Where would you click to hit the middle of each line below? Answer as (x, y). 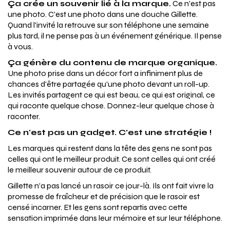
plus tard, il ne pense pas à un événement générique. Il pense (115, 36)
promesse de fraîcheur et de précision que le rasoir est (104, 197)
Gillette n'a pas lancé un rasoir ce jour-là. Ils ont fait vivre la (111, 186)
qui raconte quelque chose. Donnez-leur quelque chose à (111, 106)
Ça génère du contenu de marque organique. (112, 63)
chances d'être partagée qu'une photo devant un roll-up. (109, 84)
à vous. (20, 47)
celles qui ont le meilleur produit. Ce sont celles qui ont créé (112, 159)
